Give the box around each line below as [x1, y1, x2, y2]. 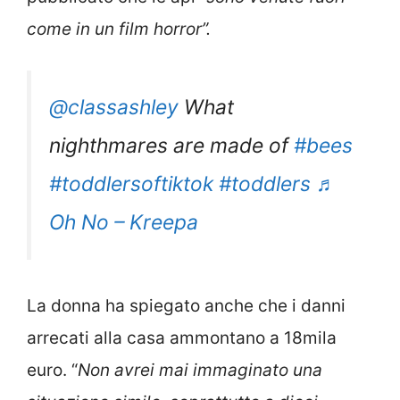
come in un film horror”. [27, 18, 211, 39]
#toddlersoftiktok [49, 171, 213, 197]
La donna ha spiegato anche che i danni [27, 296, 346, 317]
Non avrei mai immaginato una [78, 360, 322, 381]
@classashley [49, 95, 179, 121]
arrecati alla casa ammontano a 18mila [27, 328, 337, 349]
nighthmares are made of [49, 133, 294, 159]
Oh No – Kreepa [49, 210, 198, 236]
